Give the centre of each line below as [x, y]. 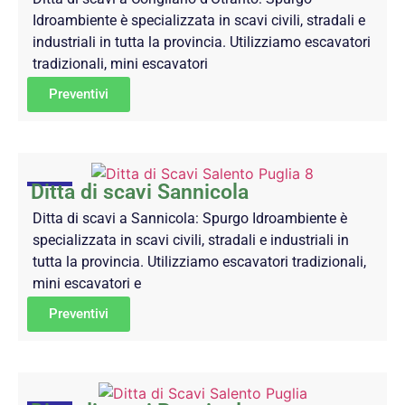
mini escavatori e [87, 283]
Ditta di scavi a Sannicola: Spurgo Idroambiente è [190, 218]
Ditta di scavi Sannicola [140, 192]
